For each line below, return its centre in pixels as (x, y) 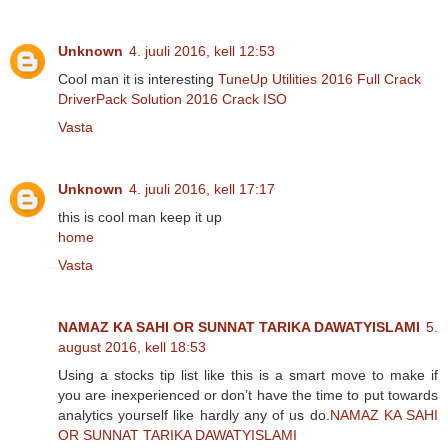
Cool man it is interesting (138, 78)
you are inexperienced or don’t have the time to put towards (248, 394)
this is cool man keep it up (140, 216)
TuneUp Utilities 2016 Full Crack (319, 78)
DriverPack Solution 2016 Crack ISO (172, 98)
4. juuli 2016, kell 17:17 (202, 188)
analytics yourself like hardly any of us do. (194, 414)
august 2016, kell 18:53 (132, 346)
